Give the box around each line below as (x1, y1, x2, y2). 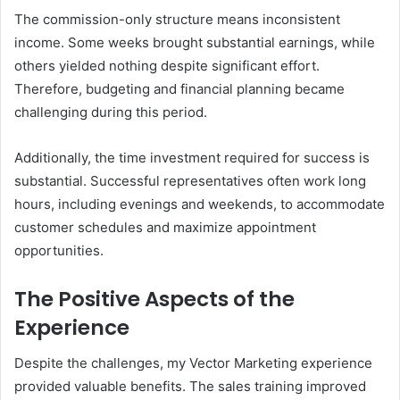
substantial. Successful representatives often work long (14, 171, 366, 189)
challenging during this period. (14, 103, 207, 121)
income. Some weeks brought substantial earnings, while (14, 33, 375, 51)
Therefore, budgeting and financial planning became (14, 79, 345, 97)
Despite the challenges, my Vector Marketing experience (14, 354, 372, 372)
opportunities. (14, 241, 104, 259)
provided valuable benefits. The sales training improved (14, 378, 366, 396)
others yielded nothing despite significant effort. (14, 56, 320, 74)
